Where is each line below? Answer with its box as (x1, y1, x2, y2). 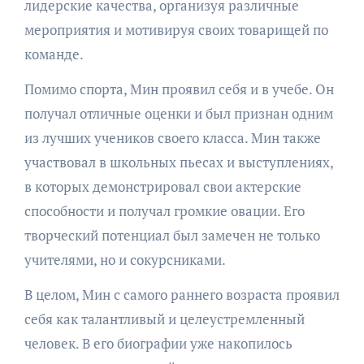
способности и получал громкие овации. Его (24, 201, 305, 220)
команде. (24, 45, 84, 63)
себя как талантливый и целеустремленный (24, 310, 305, 328)
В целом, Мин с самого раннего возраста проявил (24, 285, 340, 304)
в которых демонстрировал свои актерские (24, 177, 301, 196)
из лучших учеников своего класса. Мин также (24, 128, 321, 147)
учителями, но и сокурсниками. (24, 250, 226, 269)
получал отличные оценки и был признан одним (24, 104, 333, 123)
